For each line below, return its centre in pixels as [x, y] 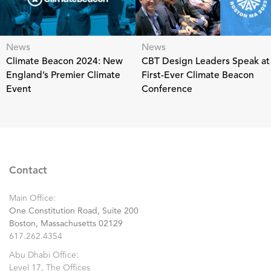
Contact [28, 171]
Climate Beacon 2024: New [64, 62]
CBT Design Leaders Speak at [206, 62]
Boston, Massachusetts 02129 [66, 224]
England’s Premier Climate [63, 76]
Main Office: [32, 198]
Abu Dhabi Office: [44, 255]
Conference [167, 90]
